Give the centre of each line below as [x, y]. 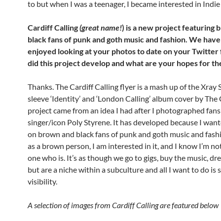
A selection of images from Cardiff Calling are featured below [123, 205]
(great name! [101, 28]
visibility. [42, 182]
